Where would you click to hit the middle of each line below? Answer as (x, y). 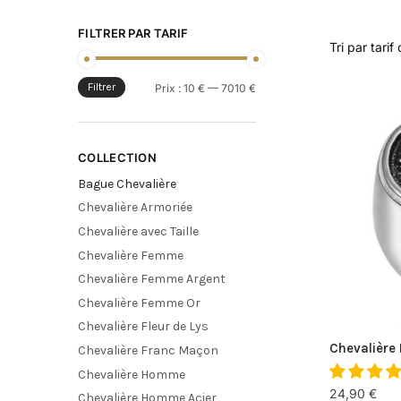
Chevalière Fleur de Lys (143, 327)
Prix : (169, 89)
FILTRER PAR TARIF (133, 33)
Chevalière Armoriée (135, 208)
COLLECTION (117, 158)
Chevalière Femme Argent (152, 279)
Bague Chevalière (127, 183)
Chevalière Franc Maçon (148, 350)
